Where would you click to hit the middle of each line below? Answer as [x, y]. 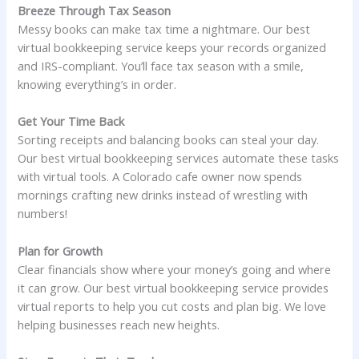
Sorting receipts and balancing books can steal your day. [169, 140]
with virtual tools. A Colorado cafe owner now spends [160, 177]
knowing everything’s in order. [97, 85]
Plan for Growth [61, 250]
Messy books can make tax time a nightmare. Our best [164, 29]
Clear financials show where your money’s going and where [175, 269]
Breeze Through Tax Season [95, 11]
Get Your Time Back [71, 121]
